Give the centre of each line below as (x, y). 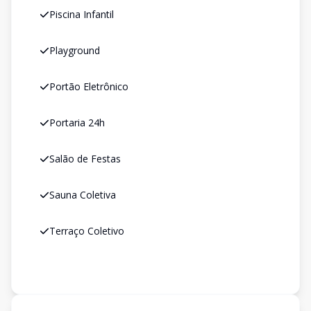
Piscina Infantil (82, 14)
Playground (75, 50)
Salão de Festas (85, 159)
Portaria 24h (77, 123)
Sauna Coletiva (83, 195)
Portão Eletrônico (89, 86)
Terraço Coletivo (87, 231)
